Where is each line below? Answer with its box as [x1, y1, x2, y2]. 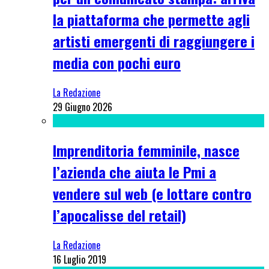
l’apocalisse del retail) [53, 204, 186, 226]
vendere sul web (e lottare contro [53, 182, 252, 204]
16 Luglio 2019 [53, 252, 106, 267]
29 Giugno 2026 [53, 100, 112, 115]
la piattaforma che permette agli [53, 8, 250, 31]
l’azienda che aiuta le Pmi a [53, 160, 216, 183]
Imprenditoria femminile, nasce [53, 139, 240, 161]
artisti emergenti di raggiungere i [53, 30, 255, 52]
